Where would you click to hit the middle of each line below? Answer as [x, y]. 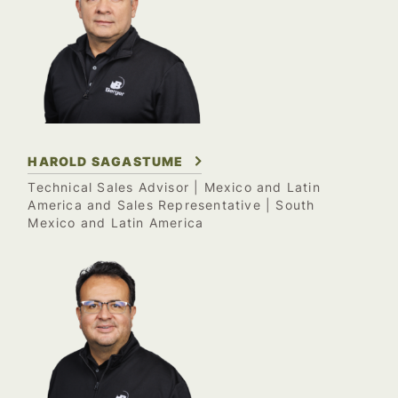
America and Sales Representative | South [171, 205]
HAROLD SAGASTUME [106, 161]
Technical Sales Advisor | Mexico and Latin [174, 187]
